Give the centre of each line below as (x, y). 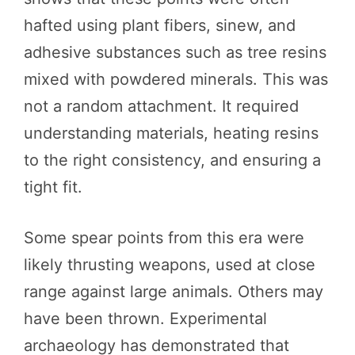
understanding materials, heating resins (171, 133)
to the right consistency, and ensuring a (172, 160)
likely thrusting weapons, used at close (170, 264)
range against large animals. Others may (174, 291)
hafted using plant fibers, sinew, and (160, 25)
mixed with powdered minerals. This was (176, 79)
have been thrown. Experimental (145, 318)
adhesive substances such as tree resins (175, 52)
